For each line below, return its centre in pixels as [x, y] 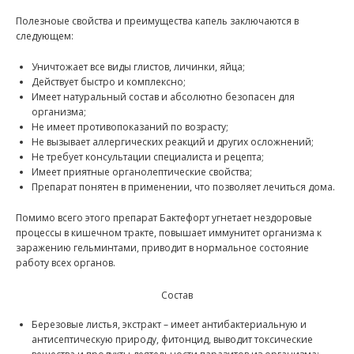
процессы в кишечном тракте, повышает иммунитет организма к [169, 233]
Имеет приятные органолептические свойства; [142, 172]
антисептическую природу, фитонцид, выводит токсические [172, 339]
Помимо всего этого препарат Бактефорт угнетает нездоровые [164, 218]
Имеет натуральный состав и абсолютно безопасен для [163, 97]
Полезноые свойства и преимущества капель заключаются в [157, 21]
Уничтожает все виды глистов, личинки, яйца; [138, 67]
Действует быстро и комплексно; [109, 82]
